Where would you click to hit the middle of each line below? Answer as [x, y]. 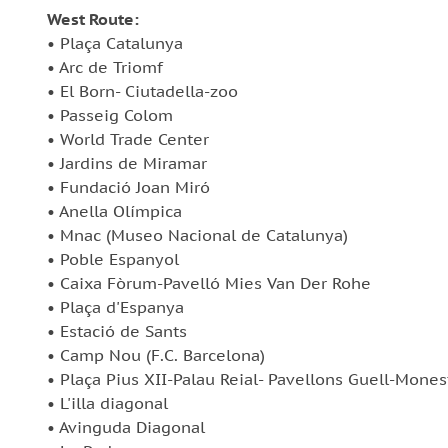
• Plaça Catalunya [115, 43]
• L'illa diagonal [107, 403]
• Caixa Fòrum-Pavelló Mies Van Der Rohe [209, 283]
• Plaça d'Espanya [115, 307]
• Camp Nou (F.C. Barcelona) [156, 355]
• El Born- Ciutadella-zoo [142, 91]
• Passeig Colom [110, 115]
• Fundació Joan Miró [128, 187]
